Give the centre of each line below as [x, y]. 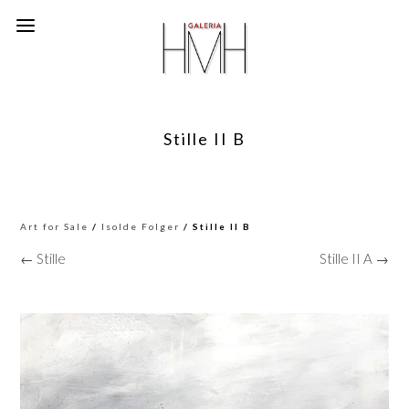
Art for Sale [55, 226]
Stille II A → [354, 258]
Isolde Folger [141, 226]
